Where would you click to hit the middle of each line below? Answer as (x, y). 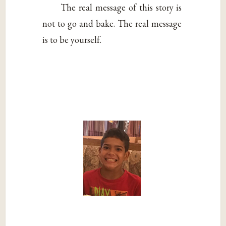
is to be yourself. (72, 40)
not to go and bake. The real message (112, 24)
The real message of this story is (121, 8)
